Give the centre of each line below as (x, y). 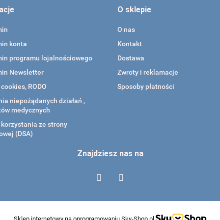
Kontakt (130, 44)
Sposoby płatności (146, 87)
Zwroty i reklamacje (148, 72)
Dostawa (131, 58)
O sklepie (134, 10)
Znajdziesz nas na (110, 154)
